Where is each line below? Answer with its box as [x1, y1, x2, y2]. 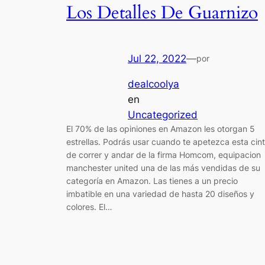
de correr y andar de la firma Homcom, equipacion [66, 149, 261, 160]
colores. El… [66, 201, 112, 212]
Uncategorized [128, 108, 198, 121]
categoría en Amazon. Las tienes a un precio [66, 175, 238, 186]
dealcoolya [128, 77, 179, 90]
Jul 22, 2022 [128, 53, 186, 65]
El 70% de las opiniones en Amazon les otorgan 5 [66, 123, 255, 134]
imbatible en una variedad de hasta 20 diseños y [66, 188, 254, 199]
